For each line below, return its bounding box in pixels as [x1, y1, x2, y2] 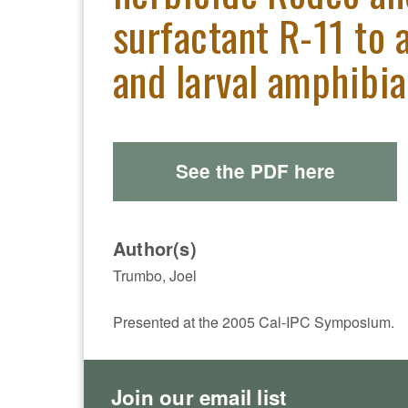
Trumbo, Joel [113, 264, 197, 286]
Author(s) [113, 234, 197, 261]
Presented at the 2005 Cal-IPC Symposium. [113, 311, 394, 332]
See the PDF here [175, 158, 335, 185]
